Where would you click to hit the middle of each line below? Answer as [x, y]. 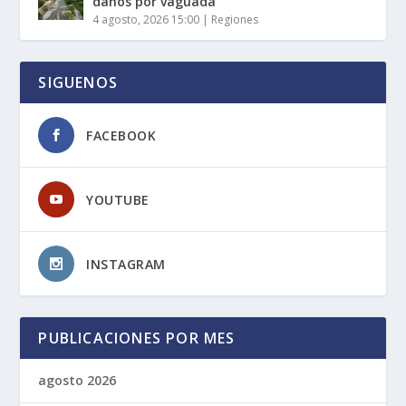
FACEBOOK [121, 136]
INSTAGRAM [126, 265]
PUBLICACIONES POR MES [137, 338]
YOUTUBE [118, 200]
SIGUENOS [78, 83]
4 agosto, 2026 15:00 [146, 20]
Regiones [235, 20]
